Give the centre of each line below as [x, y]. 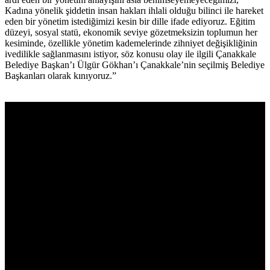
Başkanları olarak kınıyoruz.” [61, 76]
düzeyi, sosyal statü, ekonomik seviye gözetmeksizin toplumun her [131, 33]
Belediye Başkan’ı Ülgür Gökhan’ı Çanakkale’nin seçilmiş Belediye [135, 65]
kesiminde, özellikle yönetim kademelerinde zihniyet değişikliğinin [131, 43]
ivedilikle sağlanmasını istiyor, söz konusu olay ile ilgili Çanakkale [130, 54]
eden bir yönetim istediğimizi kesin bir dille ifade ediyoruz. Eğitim [130, 22]
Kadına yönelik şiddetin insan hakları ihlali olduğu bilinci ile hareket [134, 11]
